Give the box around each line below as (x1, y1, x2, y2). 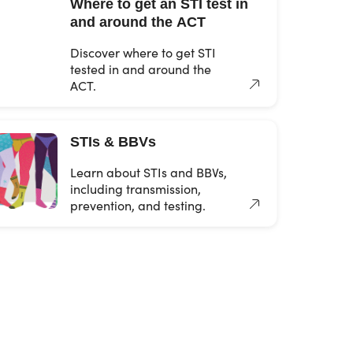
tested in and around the (70, 61, 211, 77)
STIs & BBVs (70, 134, 156, 150)
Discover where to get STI (70, 44, 216, 61)
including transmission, (70, 180, 201, 197)
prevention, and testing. (70, 197, 206, 214)
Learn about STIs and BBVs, (70, 164, 227, 180)
